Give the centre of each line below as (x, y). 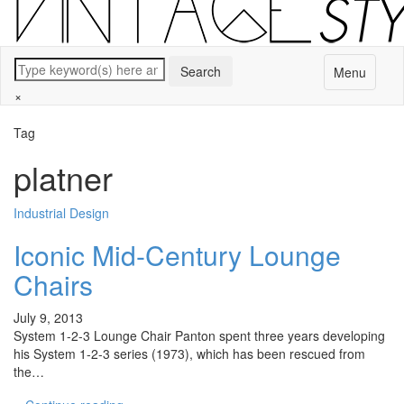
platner (63, 177)
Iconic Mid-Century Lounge (177, 255)
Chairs (53, 285)
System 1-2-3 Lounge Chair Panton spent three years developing (199, 335)
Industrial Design (61, 213)
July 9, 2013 (48, 317)
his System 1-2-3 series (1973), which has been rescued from (189, 353)
